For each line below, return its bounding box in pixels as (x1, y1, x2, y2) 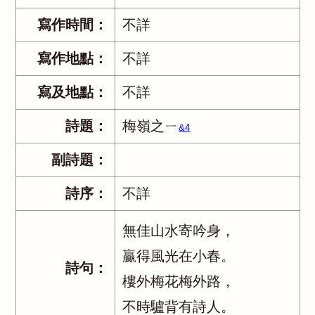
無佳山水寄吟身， (122, 223, 236, 238)
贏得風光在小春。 (122, 248, 236, 264)
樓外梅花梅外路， (122, 274, 236, 289)
